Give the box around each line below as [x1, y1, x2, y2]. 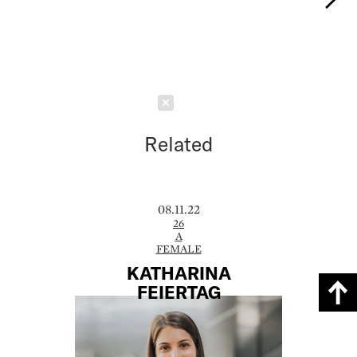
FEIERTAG [136, 281, 221, 303]
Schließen [193, 94, 257, 111]
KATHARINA [126, 262, 231, 284]
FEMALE [155, 241, 202, 256]
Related [143, 131, 214, 155]
